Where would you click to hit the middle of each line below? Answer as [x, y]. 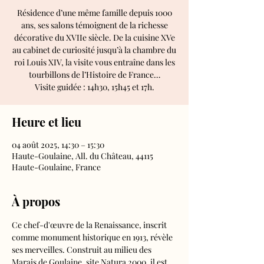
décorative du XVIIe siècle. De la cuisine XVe [94, 37]
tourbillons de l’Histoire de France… [94, 75]
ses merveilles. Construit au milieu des [82, 250]
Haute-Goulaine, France [56, 167]
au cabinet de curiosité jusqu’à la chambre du [94, 50]
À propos [36, 201]
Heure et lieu [47, 122]
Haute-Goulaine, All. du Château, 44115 [82, 156]
